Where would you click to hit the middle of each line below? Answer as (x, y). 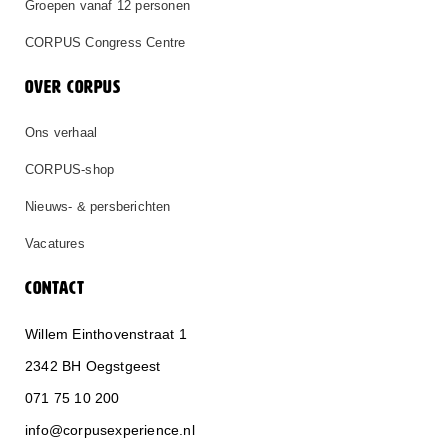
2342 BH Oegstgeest (93, 366)
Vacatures (55, 244)
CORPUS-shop (70, 170)
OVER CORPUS (73, 88)
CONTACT (55, 289)
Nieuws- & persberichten (98, 207)
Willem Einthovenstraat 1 (106, 334)
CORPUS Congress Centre (105, 43)
